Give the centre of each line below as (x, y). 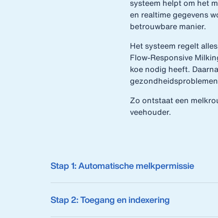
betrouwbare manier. (169, 26)
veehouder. (151, 112)
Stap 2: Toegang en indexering (110, 200)
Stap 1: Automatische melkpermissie (122, 165)
